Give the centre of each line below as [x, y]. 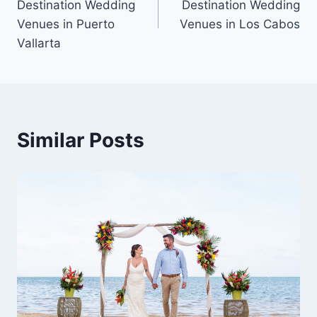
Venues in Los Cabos [240, 24]
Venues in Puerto [66, 24]
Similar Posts [81, 140]
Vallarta [39, 44]
